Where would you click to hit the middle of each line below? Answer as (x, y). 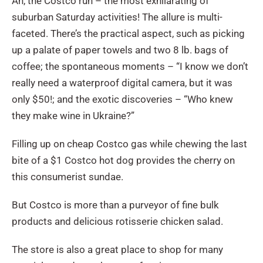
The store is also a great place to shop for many (117, 249)
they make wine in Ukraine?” (73, 115)
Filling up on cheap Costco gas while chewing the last (129, 144)
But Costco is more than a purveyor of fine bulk (115, 205)
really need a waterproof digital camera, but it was (122, 82)
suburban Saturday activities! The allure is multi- (117, 17)
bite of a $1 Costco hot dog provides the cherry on (123, 160)
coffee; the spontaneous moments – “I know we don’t (130, 66)
